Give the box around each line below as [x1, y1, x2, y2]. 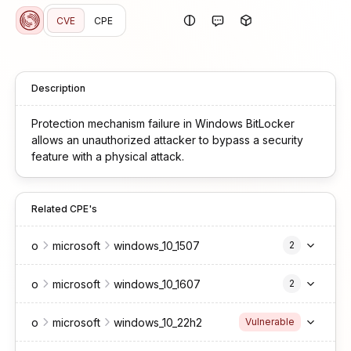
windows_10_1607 [114, 277, 201, 291]
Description [31, 82, 85, 94]
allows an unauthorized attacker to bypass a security [31, 133, 303, 147]
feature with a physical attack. [31, 150, 184, 163]
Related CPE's [31, 203, 97, 215]
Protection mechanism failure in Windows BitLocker [31, 117, 295, 130]
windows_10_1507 [114, 238, 200, 252]
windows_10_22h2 [114, 315, 202, 329]
